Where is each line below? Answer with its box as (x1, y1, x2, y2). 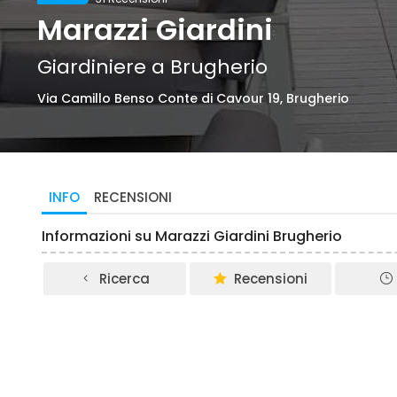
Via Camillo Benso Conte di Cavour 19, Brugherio (37, 90, 349, 107)
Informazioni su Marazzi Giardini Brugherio (42, 226, 342, 246)
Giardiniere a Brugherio (37, 53, 268, 81)
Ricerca (99, 269, 151, 288)
